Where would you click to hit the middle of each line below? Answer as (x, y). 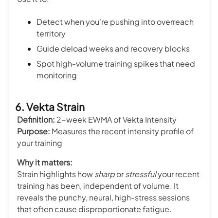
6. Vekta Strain (50, 107)
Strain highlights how (56, 174)
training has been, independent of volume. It (98, 185)
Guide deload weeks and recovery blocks (113, 48)
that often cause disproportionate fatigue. (94, 209)
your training (40, 143)
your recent (178, 174)
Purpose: (34, 131)
